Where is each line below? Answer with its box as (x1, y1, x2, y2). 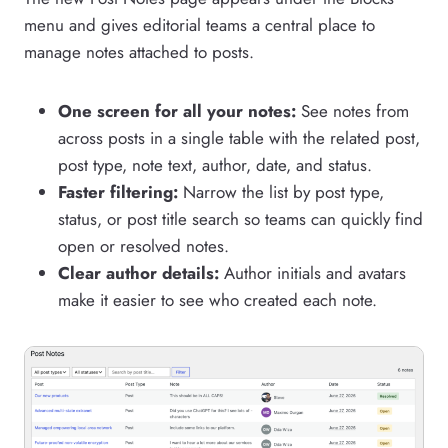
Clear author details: (58, 260, 219, 285)
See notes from (296, 98, 409, 123)
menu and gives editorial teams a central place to (24, 12, 375, 37)
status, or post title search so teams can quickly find (58, 206, 423, 231)
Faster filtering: (58, 179, 178, 204)
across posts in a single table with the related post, (58, 125, 420, 150)
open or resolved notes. (58, 233, 229, 258)
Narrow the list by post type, (178, 179, 384, 204)
